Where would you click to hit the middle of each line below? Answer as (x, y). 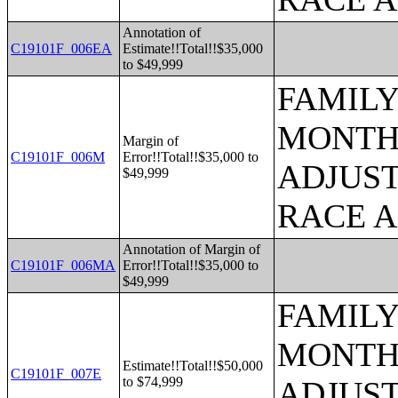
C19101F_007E (56, 374)
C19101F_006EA (62, 48)
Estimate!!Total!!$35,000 (193, 48)
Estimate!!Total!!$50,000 (193, 366)
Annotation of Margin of (192, 249)
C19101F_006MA (64, 265)
